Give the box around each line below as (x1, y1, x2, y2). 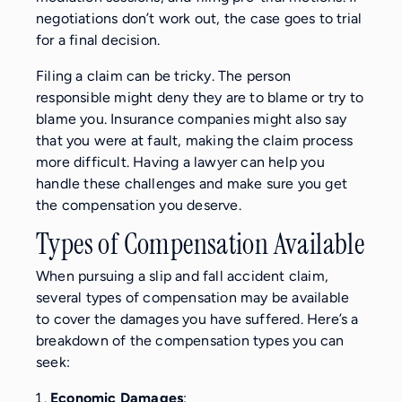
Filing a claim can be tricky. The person (36, 66, 291, 84)
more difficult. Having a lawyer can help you (36, 153, 325, 170)
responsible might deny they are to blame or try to (36, 88, 364, 106)
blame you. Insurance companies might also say (36, 109, 347, 127)
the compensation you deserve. (36, 196, 241, 214)
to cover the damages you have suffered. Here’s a (36, 310, 359, 328)
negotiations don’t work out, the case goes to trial (36, 9, 363, 27)
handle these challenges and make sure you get (36, 174, 348, 192)
